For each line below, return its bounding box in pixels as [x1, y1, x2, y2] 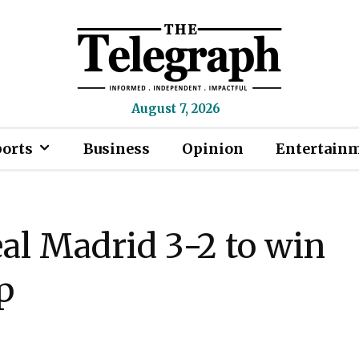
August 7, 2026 [131, 101, 220, 116]
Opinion [182, 139, 244, 158]
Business [83, 139, 150, 158]
